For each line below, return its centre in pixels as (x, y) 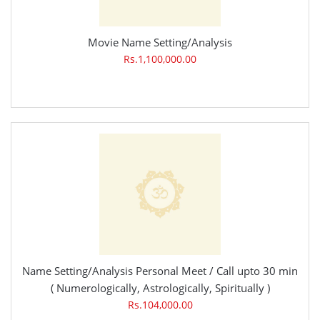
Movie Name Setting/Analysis (160, 42)
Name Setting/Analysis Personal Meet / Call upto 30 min (160, 271)
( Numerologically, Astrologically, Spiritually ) (160, 288)
